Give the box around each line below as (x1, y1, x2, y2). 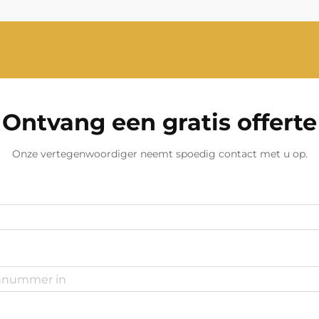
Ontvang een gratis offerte (2, 108, 317, 136)
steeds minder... (42, 21, 143, 36)
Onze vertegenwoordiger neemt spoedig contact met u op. (11, 147, 308, 160)
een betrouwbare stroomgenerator (42, 1, 265, 17)
